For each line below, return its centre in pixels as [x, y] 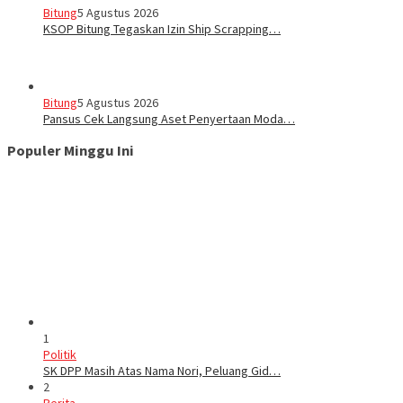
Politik [60, 355]
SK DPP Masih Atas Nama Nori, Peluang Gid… [162, 371]
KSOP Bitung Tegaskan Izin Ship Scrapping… [162, 28]
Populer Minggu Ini [71, 150]
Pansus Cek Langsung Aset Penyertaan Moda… [169, 118]
